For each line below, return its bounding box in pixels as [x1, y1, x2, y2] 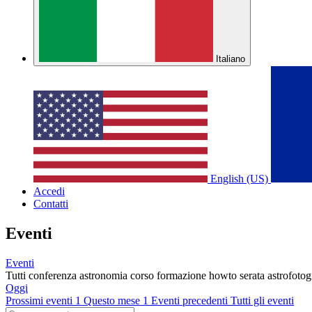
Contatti [33, 198, 68, 210]
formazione [157, 269, 209, 281]
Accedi [33, 185, 65, 197]
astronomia [79, 269, 130, 281]
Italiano [216, 54, 245, 64]
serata [240, 269, 267, 281]
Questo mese [84, 294, 143, 306]
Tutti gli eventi [231, 294, 294, 306]
